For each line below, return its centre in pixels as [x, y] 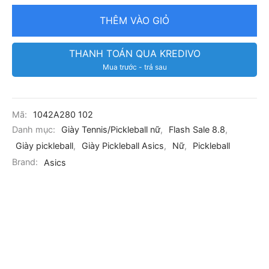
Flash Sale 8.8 [197, 130]
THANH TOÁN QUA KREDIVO [134, 54]
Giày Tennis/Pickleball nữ [111, 130]
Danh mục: [35, 130]
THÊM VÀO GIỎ [134, 21]
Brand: [26, 162]
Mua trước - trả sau [134, 67]
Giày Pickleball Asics [123, 146]
